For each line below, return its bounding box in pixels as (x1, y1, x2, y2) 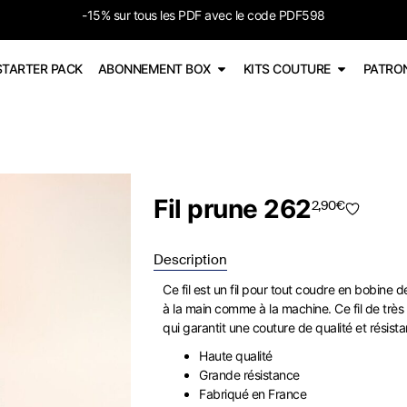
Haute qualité (199, 348, 273, 363)
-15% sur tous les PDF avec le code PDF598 (82, 7, 325, 23)
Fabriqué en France (199, 386, 307, 402)
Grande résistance (199, 367, 300, 382)
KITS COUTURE (243, 61, 331, 76)
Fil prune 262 (154, 194, 312, 224)
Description (154, 251, 228, 269)
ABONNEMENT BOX (97, 61, 211, 76)
